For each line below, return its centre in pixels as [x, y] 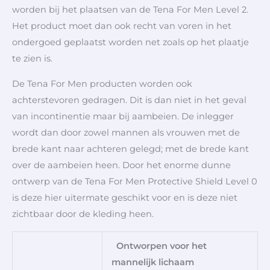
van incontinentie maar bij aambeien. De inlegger [123, 116]
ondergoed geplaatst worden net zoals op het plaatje [130, 42]
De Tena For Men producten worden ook [102, 84]
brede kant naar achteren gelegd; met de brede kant [130, 149]
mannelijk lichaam [152, 262]
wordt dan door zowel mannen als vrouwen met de [126, 133]
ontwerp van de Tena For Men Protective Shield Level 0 [135, 181]
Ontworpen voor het [159, 246]
